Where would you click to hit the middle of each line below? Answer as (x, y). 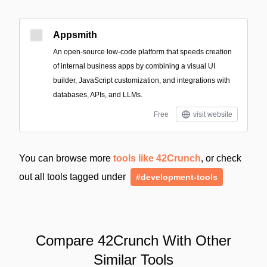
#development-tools (177, 177)
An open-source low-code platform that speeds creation (142, 52)
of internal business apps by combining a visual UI (134, 66)
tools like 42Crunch (157, 158)
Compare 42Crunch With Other (133, 240)
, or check (221, 158)
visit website (213, 114)
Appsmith (75, 35)
